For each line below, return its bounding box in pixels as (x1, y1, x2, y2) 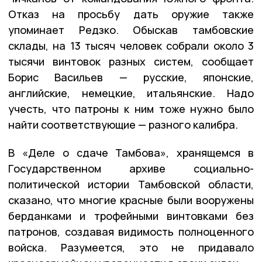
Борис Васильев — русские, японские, (8, 70, 254, 85)
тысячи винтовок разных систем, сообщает (8, 54, 254, 69)
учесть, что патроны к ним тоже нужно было (8, 102, 254, 116)
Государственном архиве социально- (8, 161, 254, 176)
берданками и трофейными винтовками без (8, 209, 254, 223)
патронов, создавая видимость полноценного (8, 225, 254, 239)
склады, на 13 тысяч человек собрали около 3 (8, 39, 254, 53)
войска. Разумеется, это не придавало (8, 240, 254, 255)
